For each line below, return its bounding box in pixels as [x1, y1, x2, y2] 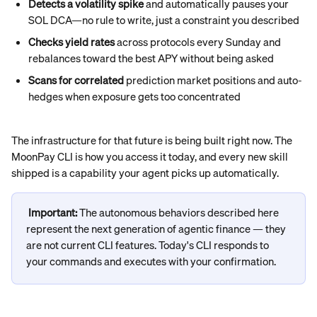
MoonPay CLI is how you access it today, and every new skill [11, 149, 290, 163]
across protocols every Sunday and [115, 35, 283, 49]
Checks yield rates [28, 35, 115, 49]
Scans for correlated [28, 73, 124, 87]
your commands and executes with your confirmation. [26, 254, 276, 268]
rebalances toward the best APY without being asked [28, 51, 274, 65]
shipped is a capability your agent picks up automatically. [11, 166, 279, 180]
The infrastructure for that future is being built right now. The [11, 133, 294, 147]
